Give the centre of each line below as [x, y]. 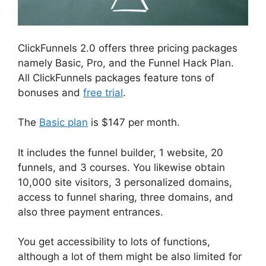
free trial [103, 92]
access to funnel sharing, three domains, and [126, 197]
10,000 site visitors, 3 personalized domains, [125, 182]
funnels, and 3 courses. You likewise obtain [121, 167]
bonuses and [50, 92]
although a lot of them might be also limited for [130, 257]
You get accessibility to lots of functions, [114, 242]
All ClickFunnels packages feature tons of [116, 77]
